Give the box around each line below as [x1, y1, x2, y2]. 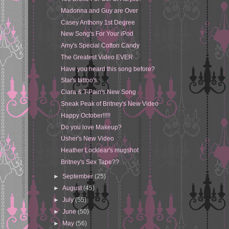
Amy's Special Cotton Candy [61, 42, 140, 50]
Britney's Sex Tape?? [61, 158, 120, 166]
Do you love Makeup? [61, 123, 122, 131]
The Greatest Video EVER [61, 53, 133, 61]
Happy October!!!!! [61, 111, 111, 119]
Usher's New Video [61, 135, 114, 143]
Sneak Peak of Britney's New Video [61, 100, 159, 108]
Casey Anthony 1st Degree [61, 18, 135, 26]
